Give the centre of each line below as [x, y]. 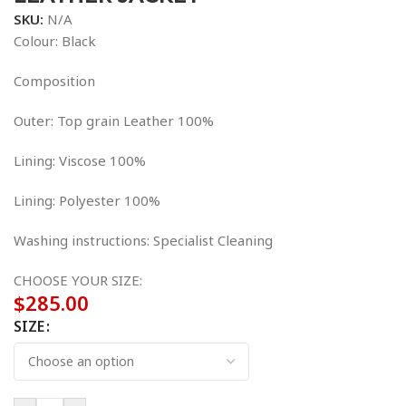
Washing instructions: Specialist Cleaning [143, 241]
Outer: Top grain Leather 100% [114, 121]
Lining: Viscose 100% [80, 161]
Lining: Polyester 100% [87, 201]
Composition [54, 81]
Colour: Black [55, 41]
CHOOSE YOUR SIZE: [78, 280]
